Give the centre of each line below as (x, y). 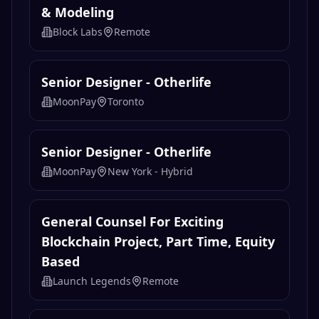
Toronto (126, 102)
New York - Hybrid (150, 172)
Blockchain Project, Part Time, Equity (158, 242)
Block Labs (78, 32)
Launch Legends (92, 281)
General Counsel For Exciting (132, 222)
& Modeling (78, 12)
